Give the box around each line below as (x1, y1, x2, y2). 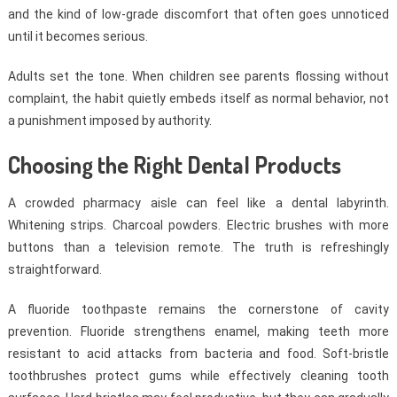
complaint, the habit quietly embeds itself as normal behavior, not (7, 91, 390, 106)
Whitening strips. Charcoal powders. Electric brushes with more (7, 218, 390, 233)
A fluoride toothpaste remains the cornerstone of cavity (7, 302, 390, 317)
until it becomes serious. (7, 29, 148, 44)
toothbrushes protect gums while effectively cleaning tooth (7, 369, 390, 384)
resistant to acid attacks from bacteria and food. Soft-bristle (7, 346, 390, 362)
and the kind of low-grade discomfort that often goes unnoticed (7, 7, 390, 22)
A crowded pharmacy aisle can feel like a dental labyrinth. (7, 196, 390, 211)
